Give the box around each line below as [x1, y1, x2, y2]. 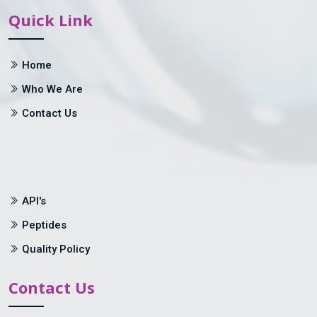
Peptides [22, 218, 67, 231]
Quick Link [8, 8, 93, 30]
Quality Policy [22, 242, 90, 255]
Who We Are [22, 82, 83, 96]
